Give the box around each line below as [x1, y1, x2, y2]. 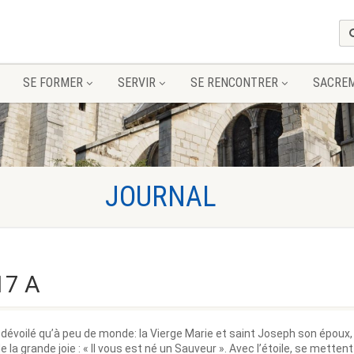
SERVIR [118, 75, 156, 90]
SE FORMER [23, 75, 83, 90]
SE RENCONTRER [190, 75, 278, 90]
